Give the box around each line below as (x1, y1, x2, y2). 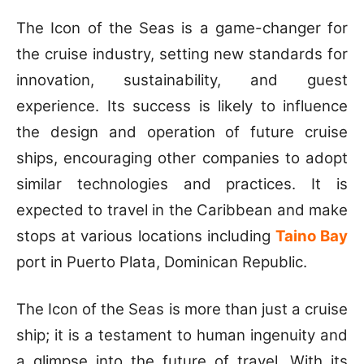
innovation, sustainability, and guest (16, 70, 348, 89)
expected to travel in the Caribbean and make (16, 200, 348, 219)
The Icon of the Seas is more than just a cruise (16, 299, 348, 318)
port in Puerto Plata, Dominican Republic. (16, 252, 307, 271)
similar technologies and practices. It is (16, 174, 348, 193)
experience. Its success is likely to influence (16, 96, 348, 115)
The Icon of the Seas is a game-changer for (16, 18, 348, 37)
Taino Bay (275, 226, 349, 245)
